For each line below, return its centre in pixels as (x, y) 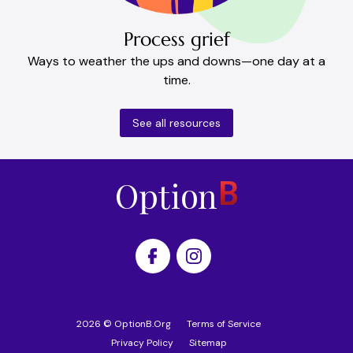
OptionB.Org (143, 323)
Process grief (176, 39)
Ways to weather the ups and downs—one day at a (176, 61)
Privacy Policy (142, 342)
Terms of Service (224, 323)
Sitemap (208, 342)
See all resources (176, 123)
